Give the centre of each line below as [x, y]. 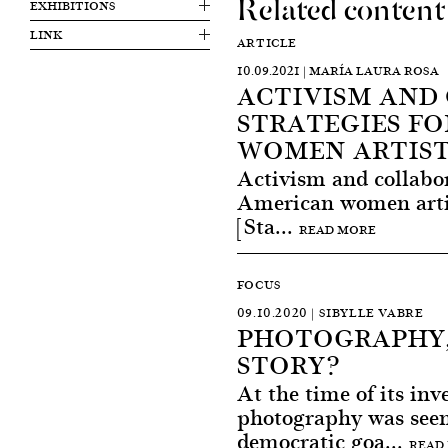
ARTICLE [266, 42]
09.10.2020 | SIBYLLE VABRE [330, 312]
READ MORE [337, 229]
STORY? [287, 364]
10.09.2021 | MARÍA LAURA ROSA [337, 70]
